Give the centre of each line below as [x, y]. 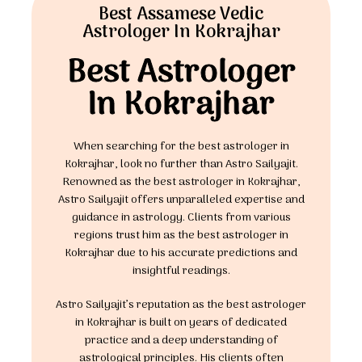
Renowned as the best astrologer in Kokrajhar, [181, 182]
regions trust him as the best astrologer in [181, 236]
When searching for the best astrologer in [181, 147]
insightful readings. [181, 271]
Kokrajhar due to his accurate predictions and [181, 253]
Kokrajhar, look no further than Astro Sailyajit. [181, 164]
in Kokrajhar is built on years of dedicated [181, 323]
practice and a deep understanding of [181, 341]
